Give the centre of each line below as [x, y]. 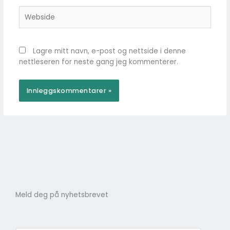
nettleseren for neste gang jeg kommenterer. [98, 62]
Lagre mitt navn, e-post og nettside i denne [109, 51]
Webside [33, 11]
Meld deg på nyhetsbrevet [62, 195]
